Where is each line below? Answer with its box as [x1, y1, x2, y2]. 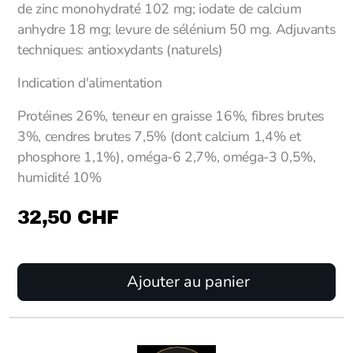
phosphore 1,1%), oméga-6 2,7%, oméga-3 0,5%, [17, 147, 316, 166]
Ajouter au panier [123, 271, 250, 292]
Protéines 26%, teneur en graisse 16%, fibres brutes [17, 106, 325, 125]
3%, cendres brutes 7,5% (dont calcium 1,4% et [17, 127, 301, 146]
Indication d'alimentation [17, 73, 162, 92]
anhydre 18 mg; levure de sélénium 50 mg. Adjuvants [17, 20, 336, 39]
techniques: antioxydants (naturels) [17, 40, 223, 59]
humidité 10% [17, 168, 102, 187]
